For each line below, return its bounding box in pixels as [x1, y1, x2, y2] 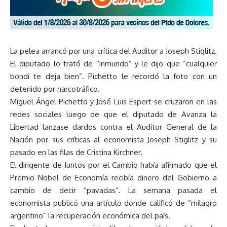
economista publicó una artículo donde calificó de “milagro [10, 198, 217, 208]
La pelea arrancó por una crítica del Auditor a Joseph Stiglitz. [10, 46, 217, 56]
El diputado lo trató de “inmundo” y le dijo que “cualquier [10, 59, 217, 69]
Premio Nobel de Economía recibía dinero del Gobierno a [10, 173, 217, 183]
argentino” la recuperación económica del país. [10, 211, 170, 221]
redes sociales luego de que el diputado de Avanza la [10, 109, 217, 120]
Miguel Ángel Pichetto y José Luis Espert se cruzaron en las [10, 97, 217, 107]
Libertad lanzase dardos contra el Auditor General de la [10, 122, 217, 132]
